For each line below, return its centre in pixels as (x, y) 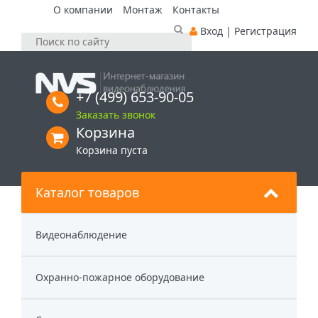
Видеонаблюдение (81, 235)
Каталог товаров (87, 192)
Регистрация (265, 31)
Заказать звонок (116, 115)
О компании (83, 10)
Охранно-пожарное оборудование (120, 277)
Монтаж (143, 10)
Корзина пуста (112, 150)
